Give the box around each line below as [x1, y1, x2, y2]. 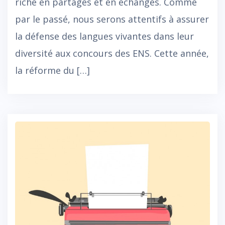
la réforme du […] [15, 64, 90, 77]
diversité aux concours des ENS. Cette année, [15, 47, 209, 60]
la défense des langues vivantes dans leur [15, 30, 194, 43]
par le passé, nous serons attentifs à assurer [15, 13, 209, 26]
